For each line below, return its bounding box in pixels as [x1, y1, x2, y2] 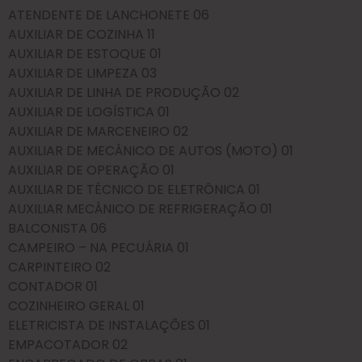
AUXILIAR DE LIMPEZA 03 [8, 64, 157, 83]
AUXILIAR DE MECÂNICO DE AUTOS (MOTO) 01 [8, 141, 293, 161]
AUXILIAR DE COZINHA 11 [8, 25, 155, 44]
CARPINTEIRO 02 [8, 258, 111, 277]
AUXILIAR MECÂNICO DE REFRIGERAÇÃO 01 [8, 200, 272, 219]
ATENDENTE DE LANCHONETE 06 [8, 6, 209, 25]
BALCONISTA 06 [8, 219, 107, 238]
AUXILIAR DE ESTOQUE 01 [8, 44, 162, 64]
